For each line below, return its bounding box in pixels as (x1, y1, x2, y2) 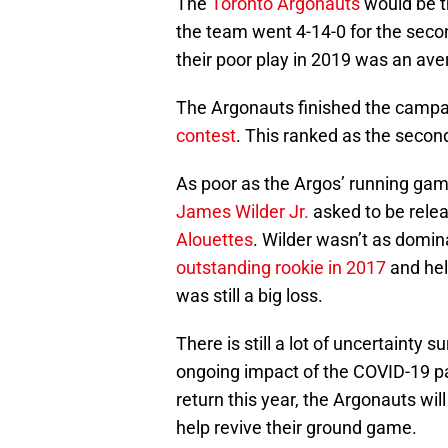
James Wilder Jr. (176, 201, 309, 223)
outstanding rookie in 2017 (176, 257, 386, 279)
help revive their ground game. (176, 417, 417, 439)
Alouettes (176, 229, 253, 251)
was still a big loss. (176, 285, 323, 307)
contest (176, 125, 236, 147)
